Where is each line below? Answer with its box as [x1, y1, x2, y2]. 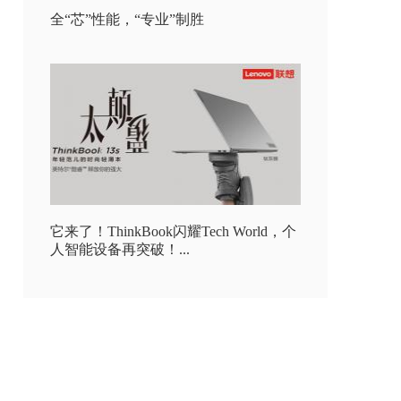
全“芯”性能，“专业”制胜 [50, 12, 204, 27]
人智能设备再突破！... [50, 242, 190, 257]
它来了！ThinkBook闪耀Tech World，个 [50, 224, 296, 239]
